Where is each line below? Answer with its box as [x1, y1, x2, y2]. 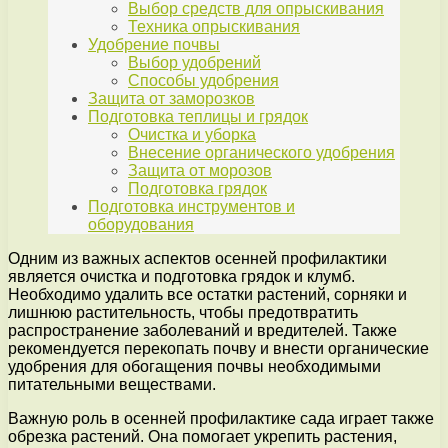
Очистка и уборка [128, 126, 256, 144]
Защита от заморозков [88, 90, 255, 108]
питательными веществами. [8, 376, 216, 394]
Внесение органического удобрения [128, 144, 395, 162]
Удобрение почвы [88, 36, 220, 54]
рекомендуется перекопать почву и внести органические [8, 340, 429, 358]
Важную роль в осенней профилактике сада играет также [8, 410, 434, 428]
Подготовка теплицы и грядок [88, 108, 308, 126]
